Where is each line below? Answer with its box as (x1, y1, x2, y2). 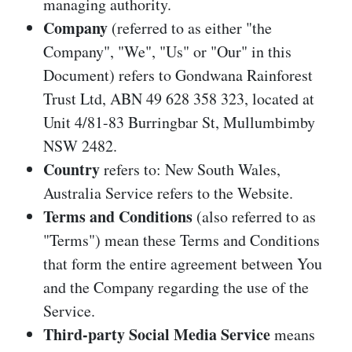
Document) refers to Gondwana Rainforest (43, 64, 313, 86)
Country (43, 157, 100, 181)
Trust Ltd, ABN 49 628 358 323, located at (43, 87, 314, 109)
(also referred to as (192, 205, 316, 227)
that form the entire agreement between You (43, 252, 322, 274)
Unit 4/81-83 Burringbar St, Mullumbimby (43, 111, 315, 133)
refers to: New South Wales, (100, 158, 280, 180)
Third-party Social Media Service (43, 322, 270, 346)
